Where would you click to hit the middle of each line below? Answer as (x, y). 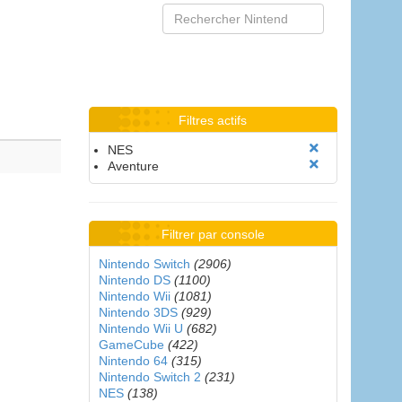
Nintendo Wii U (140, 328)
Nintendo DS (134, 280)
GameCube (131, 345)
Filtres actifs (213, 120)
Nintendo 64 (133, 361)
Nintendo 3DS (138, 312)
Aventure (133, 166)
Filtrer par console (213, 234)
